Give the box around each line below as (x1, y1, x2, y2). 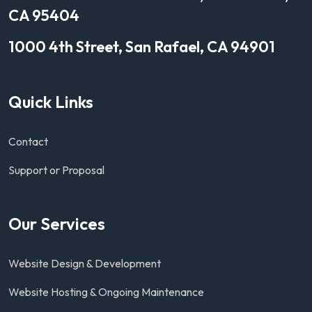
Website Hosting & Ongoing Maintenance (8, 285, 204, 299)
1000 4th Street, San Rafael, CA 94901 (8, 37, 275, 57)
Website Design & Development (8, 256, 161, 271)
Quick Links (8, 91, 93, 113)
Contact (8, 134, 48, 149)
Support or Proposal (8, 163, 104, 178)
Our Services (8, 213, 105, 235)
